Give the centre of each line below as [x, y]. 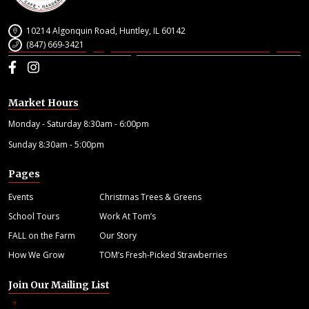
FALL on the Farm [42, 235]
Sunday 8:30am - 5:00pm [56, 144]
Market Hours [43, 102]
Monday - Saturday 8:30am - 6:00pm [79, 123]
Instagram [69, 66]
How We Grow [36, 255]
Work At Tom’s [128, 216]
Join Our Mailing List [59, 285]
